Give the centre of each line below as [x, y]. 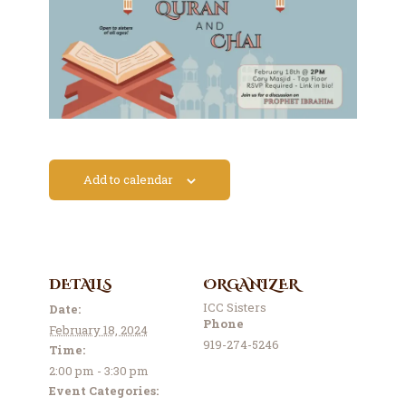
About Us [72, 55]
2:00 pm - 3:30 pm [98, 370]
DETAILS [80, 285]
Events [63, 29]
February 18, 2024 [98, 329]
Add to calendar [128, 180]
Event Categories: [103, 390]
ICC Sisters [235, 307]
